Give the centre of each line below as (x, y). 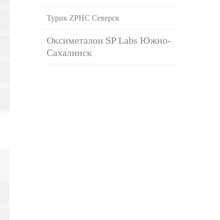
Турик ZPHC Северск (83, 18)
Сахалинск (69, 52)
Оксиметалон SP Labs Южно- (109, 40)
